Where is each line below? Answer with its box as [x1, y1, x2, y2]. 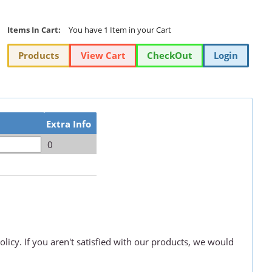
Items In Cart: [7, 24, 61, 36]
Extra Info [46, 117, 92, 130]
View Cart [80, 49, 126, 62]
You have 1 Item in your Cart [68, 24, 171, 36]
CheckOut [146, 49, 192, 62]
